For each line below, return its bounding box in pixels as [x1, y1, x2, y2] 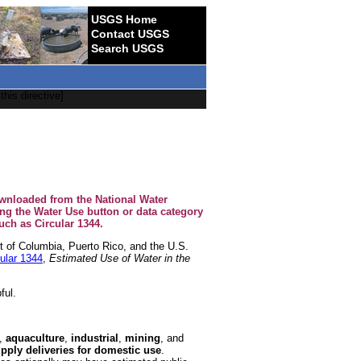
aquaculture [6, 332, 64, 345]
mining [125, 332, 160, 345]
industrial [71, 332, 118, 345]
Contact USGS [91, 27, 169, 40]
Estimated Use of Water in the [49, 252, 190, 265]
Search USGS [91, 42, 164, 55]
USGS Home [91, 13, 157, 26]
